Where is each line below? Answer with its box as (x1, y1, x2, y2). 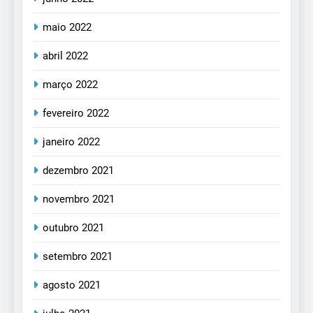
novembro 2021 (43, 193, 115, 206)
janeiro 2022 (43, 136, 100, 149)
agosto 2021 (43, 279, 101, 292)
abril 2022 (43, 50, 88, 63)
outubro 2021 (43, 221, 104, 235)
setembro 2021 (43, 250, 112, 263)
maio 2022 (43, 21, 92, 34)
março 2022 (43, 78, 98, 92)
